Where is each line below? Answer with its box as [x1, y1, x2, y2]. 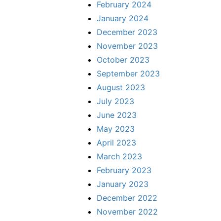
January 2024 [97, 13, 148, 23]
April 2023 [97, 137, 136, 147]
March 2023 [97, 151, 142, 161]
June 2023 [97, 110, 137, 120]
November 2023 [97, 40, 158, 51]
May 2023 [97, 123, 135, 134]
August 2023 [97, 82, 145, 92]
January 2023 [97, 179, 148, 189]
